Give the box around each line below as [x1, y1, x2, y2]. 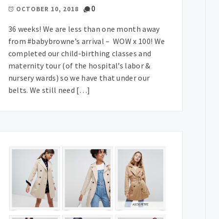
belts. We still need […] [8, 85, 90, 95]
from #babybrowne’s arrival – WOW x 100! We [8, 36, 165, 46]
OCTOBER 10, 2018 [16, 5, 79, 14]
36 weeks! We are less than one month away [8, 23, 160, 34]
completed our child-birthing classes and [8, 48, 152, 58]
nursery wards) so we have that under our [8, 72, 150, 83]
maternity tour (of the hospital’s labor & [8, 60, 151, 70]
